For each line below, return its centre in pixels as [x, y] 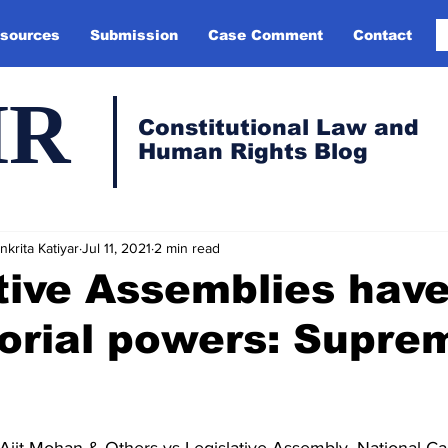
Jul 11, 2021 [116, 247]
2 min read [187, 247]
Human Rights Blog [253, 151]
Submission [134, 35]
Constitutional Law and [278, 127]
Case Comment [265, 35]
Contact [382, 35]
